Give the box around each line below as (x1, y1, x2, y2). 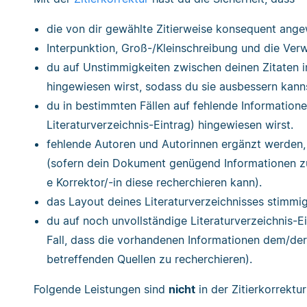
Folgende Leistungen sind (33, 282, 169, 296)
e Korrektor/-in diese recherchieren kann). (47, 175, 262, 189)
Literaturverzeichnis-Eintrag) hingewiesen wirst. (47, 118, 294, 132)
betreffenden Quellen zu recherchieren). (47, 252, 253, 266)
